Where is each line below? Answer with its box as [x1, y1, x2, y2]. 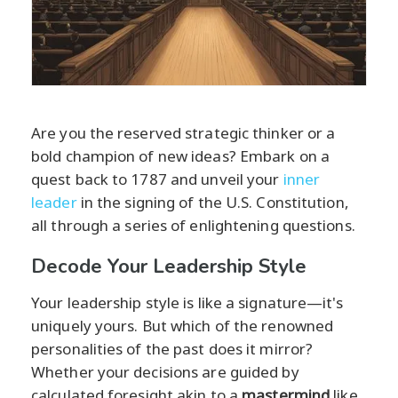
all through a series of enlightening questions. [31, 215, 355, 236]
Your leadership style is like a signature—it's [31, 292, 343, 314]
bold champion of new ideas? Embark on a [31, 146, 330, 167]
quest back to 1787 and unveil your [31, 169, 283, 190]
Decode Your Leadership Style [31, 253, 306, 281]
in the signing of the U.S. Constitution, [76, 192, 349, 213]
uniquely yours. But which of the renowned [31, 315, 334, 337]
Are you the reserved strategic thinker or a [31, 123, 336, 144]
